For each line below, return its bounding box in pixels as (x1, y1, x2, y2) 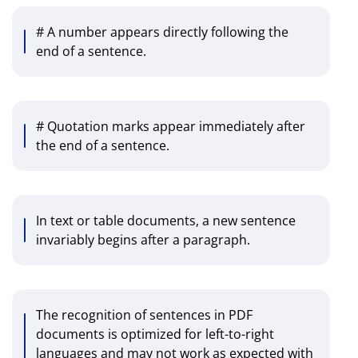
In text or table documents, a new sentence (36, 212, 296, 230)
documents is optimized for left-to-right (36, 325, 274, 344)
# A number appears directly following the (36, 23, 288, 42)
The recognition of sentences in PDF (36, 306, 253, 324)
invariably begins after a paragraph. (36, 231, 250, 249)
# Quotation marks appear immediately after (36, 117, 305, 136)
